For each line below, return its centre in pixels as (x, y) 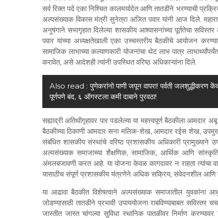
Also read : (69, 86)
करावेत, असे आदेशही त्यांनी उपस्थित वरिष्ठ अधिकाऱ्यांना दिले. (119, 62)
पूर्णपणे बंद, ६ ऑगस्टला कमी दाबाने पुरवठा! (103, 97)
